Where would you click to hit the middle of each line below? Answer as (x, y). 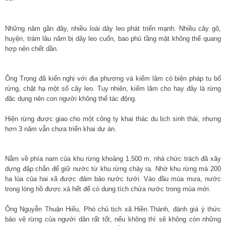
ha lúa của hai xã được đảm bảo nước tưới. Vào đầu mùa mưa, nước (113, 179)
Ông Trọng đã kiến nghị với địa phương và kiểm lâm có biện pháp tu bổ (113, 78)
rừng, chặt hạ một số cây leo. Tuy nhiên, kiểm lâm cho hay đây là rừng (113, 89)
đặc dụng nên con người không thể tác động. (71, 99)
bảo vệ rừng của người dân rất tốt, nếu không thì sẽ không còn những (113, 219)
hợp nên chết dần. (32, 48)
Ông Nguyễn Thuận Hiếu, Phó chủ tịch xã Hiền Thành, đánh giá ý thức (113, 209)
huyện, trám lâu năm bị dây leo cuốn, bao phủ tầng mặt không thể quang (113, 38)
